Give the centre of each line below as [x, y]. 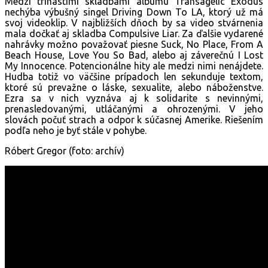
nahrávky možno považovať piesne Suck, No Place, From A [134, 44]
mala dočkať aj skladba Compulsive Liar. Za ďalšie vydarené [134, 33]
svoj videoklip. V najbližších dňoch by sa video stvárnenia [134, 22]
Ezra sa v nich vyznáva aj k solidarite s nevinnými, [134, 98]
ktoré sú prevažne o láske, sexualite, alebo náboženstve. [134, 87]
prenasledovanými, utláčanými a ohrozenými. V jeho [134, 109]
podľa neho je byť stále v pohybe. [76, 130]
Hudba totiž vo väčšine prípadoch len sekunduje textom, [134, 76]
